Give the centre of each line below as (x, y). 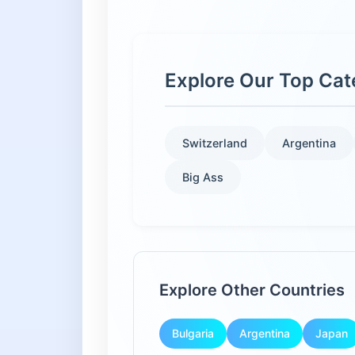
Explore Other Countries (252, 290)
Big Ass (203, 177)
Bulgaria (193, 333)
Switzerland (215, 143)
